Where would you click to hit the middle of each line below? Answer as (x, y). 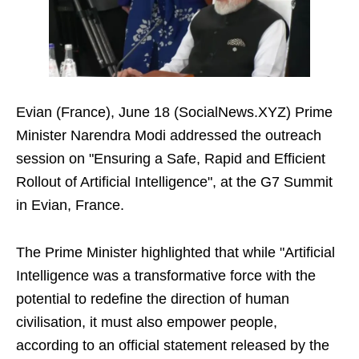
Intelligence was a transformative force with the (166, 276)
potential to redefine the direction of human (153, 299)
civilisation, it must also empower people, (147, 323)
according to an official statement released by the (173, 346)
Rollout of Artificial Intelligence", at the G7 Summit (174, 182)
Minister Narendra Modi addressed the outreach (169, 136)
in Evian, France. (70, 206)
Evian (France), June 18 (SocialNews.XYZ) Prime (174, 113)
